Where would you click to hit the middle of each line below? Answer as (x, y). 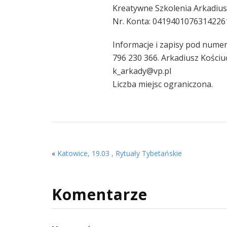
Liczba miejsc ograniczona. (163, 84)
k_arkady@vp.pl (142, 71)
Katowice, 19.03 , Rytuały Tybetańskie (120, 153)
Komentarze (100, 194)
